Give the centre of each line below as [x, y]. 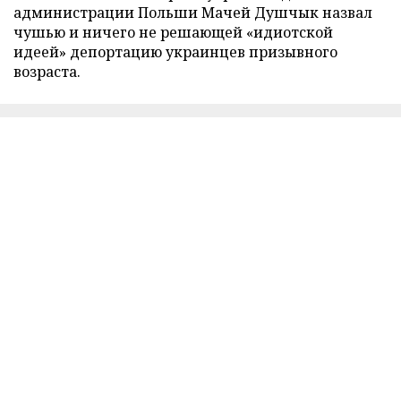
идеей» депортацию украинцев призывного [175, 51]
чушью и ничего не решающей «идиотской [173, 32]
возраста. [47, 71]
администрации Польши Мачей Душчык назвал [193, 12]
